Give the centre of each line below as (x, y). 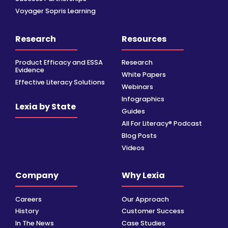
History (27, 211)
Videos (133, 148)
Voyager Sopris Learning (55, 11)
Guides (133, 111)
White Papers (144, 74)
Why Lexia (143, 176)
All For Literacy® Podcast (162, 123)
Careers (28, 199)
